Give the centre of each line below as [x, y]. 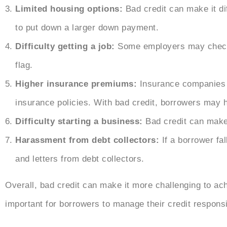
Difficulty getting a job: [66, 47]
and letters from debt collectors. [80, 159]
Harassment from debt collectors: [87, 140]
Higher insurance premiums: [76, 84]
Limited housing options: [69, 9]
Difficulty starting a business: [79, 122]
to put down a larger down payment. [87, 28]
